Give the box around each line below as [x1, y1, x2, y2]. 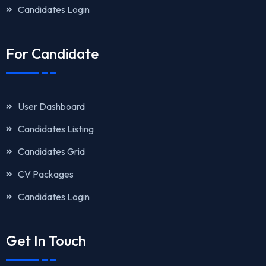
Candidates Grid [18, 145, 85, 157]
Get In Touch [6, 231, 86, 249]
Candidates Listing [18, 122, 94, 135]
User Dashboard [18, 100, 85, 112]
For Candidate [6, 44, 99, 62]
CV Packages [18, 167, 74, 180]
